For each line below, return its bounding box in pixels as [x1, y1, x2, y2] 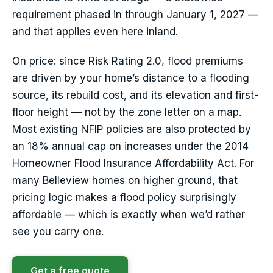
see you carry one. [12, 225, 104, 238]
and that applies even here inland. [12, 26, 178, 38]
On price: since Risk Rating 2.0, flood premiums [12, 55, 243, 68]
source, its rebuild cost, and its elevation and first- [12, 89, 258, 102]
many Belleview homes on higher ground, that [12, 174, 238, 187]
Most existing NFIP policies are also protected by [12, 123, 251, 136]
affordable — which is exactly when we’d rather [12, 208, 245, 221]
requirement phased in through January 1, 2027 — [12, 9, 258, 21]
